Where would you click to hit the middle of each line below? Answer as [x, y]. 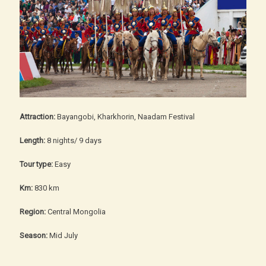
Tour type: [37, 164]
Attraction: [38, 116]
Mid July [63, 235]
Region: [34, 211]
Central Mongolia [77, 211]
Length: [33, 140]
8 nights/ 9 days [74, 140]
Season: [34, 235]
